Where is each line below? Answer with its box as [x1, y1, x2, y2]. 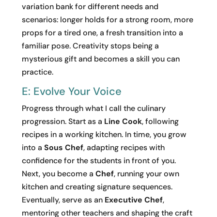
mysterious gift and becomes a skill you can [21, 53, 180, 64]
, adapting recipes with [83, 142, 165, 153]
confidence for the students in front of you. [21, 155, 176, 166]
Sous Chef [44, 142, 83, 153]
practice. [21, 66, 53, 77]
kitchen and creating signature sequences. [21, 181, 172, 192]
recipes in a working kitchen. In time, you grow [21, 129, 186, 139]
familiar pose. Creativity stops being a [21, 40, 159, 51]
